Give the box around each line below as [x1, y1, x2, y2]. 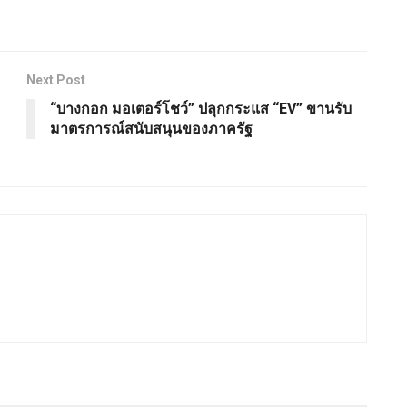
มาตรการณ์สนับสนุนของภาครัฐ [50, 120, 256, 138]
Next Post [26, 73, 85, 88]
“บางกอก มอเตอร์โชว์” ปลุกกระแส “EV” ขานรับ [50, 100, 352, 118]
